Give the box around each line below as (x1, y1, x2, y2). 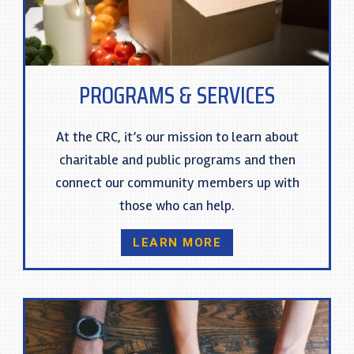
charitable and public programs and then (58, 150, 296, 168)
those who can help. (119, 196, 235, 214)
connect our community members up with (55, 173, 299, 191)
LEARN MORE (133, 235, 221, 250)
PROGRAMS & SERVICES (79, 76, 275, 114)
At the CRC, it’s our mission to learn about (55, 127, 299, 145)
